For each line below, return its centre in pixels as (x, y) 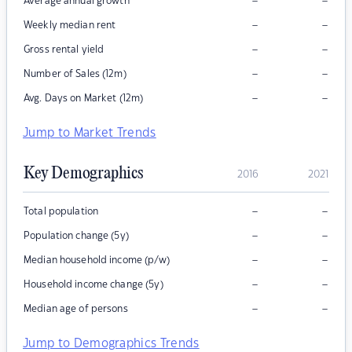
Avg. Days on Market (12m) (84, 99)
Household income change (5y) (93, 285)
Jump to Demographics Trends (111, 344)
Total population (61, 212)
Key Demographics (83, 174)
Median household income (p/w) (97, 260)
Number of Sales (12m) (75, 74)
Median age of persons (76, 309)
